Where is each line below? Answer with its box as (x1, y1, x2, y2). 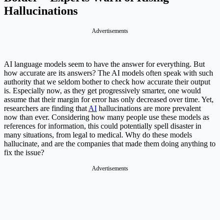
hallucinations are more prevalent (97, 104, 201, 113)
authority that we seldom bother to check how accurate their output (4, 78, 210, 86)
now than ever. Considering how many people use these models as (4, 113, 209, 122)
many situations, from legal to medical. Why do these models (4, 131, 192, 139)
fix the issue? (4, 148, 44, 157)
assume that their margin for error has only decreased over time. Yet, (4, 95, 214, 104)
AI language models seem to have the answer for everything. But (4, 60, 205, 69)
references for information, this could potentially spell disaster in (4, 122, 201, 131)
